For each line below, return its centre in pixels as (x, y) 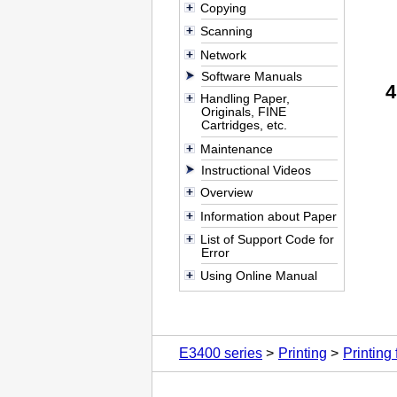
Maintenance (236, 148)
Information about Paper (268, 216)
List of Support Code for (267, 239)
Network (223, 54)
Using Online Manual (258, 276)
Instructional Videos (257, 171)
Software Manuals (252, 77)
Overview (226, 193)
